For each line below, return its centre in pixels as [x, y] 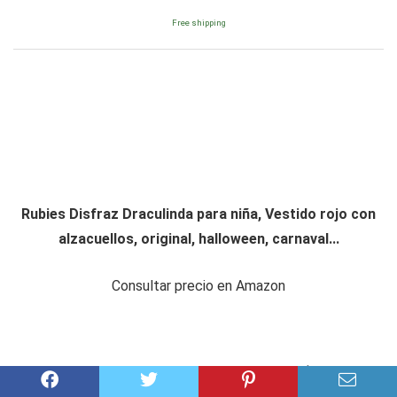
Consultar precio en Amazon [198, 286]
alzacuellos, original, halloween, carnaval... [198, 239]
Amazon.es [333, 369]
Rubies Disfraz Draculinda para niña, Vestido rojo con [198, 214]
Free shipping [198, 23]
